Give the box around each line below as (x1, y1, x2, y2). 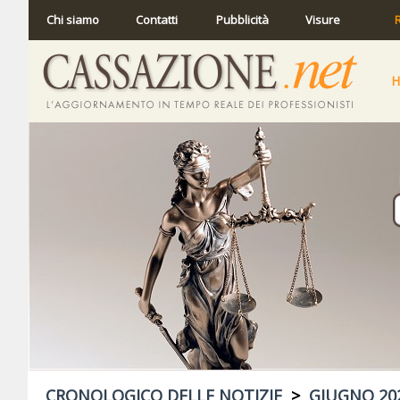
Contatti (136, 12, 178, 28)
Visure (305, 12, 340, 28)
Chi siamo (46, 12, 99, 28)
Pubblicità (216, 12, 269, 28)
